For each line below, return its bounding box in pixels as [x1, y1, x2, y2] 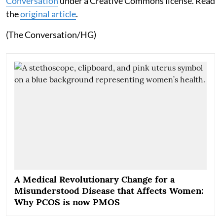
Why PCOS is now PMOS [14, 196, 120, 208]
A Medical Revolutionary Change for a [14, 173, 175, 185]
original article [20, 8, 76, 19]
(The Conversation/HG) [6, 29, 96, 40]
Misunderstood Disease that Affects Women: [14, 184, 203, 196]
